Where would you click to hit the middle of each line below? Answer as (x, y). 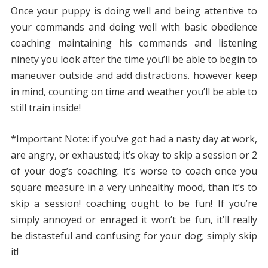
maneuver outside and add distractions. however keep (134, 76)
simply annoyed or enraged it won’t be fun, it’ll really (134, 220)
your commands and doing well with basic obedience (134, 27)
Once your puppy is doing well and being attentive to (134, 11)
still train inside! (45, 108)
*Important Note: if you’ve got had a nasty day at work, (134, 139)
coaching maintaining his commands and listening (134, 43)
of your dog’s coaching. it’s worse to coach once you (134, 171)
